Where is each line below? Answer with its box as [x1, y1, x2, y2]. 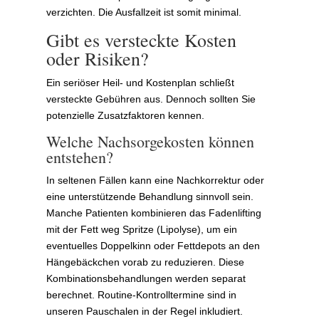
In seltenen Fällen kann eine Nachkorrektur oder [46, 174, 264, 186]
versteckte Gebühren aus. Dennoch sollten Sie [46, 93, 256, 105]
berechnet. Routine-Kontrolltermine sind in [46, 288, 236, 300]
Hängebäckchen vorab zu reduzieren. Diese [46, 256, 244, 268]
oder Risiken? [46, 46, 149, 70]
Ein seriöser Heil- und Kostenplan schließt [46, 76, 234, 88]
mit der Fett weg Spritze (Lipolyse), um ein [46, 223, 237, 235]
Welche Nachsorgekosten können [46, 130, 254, 152]
